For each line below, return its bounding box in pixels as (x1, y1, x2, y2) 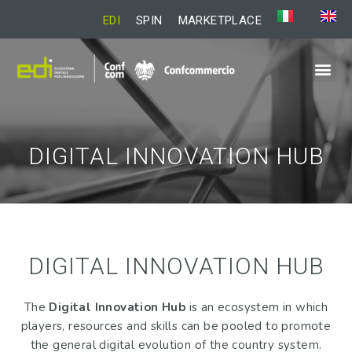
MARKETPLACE (178, 13, 262, 27)
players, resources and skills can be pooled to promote (20, 318, 332, 334)
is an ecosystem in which (185, 299, 328, 315)
